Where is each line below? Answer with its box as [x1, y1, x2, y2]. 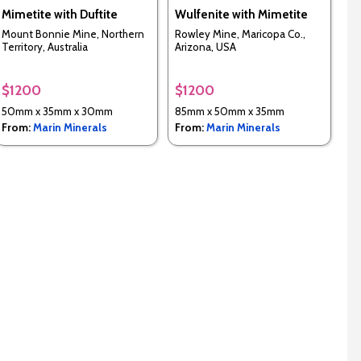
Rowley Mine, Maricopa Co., [174, 27, 305, 41]
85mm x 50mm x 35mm [174, 105, 284, 118]
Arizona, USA [174, 40, 236, 54]
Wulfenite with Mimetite [174, 7, 308, 22]
